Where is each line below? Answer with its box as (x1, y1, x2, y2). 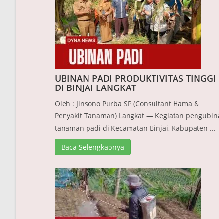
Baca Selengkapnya (61, 142, 124, 152)
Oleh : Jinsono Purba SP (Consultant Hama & (55, 99, 199, 109)
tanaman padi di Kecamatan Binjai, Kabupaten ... (55, 123, 216, 133)
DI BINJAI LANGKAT (55, 82, 136, 94)
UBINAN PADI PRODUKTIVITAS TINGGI (55, 72, 216, 85)
